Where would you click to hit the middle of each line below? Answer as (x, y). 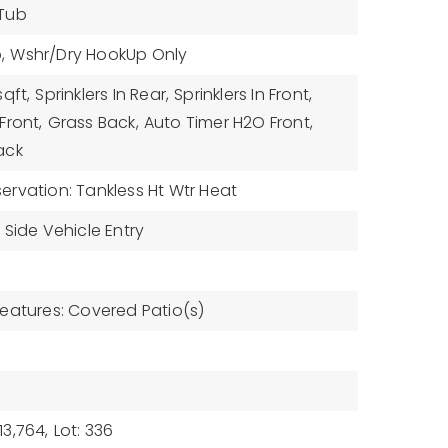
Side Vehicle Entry (74, 230)
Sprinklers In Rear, (102, 94)
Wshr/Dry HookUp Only (99, 54)
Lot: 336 (83, 430)
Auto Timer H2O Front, (228, 122)
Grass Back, (93, 122)
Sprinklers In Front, (243, 94)
